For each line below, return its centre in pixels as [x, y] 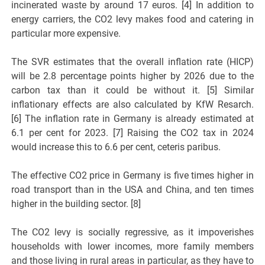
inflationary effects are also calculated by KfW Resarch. [132, 105]
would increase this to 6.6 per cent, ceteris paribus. [116, 147]
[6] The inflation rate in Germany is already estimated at [132, 119]
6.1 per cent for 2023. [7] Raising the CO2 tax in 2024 [132, 133]
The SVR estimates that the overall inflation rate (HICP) [132, 62]
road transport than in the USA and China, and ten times [132, 190]
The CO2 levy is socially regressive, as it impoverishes [132, 232]
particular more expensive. [66, 34]
